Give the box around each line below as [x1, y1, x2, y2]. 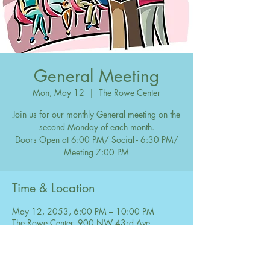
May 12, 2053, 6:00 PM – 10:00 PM [12, 206, 154, 217]
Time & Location [12, 180, 95, 196]
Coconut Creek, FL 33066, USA [12, 228, 130, 240]
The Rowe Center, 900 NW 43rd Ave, [12, 217, 152, 228]
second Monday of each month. [39, 121, 154, 133]
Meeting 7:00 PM [64, 146, 129, 158]
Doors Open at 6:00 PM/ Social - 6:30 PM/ [14, 134, 178, 145]
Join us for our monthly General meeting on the [13, 108, 180, 120]
